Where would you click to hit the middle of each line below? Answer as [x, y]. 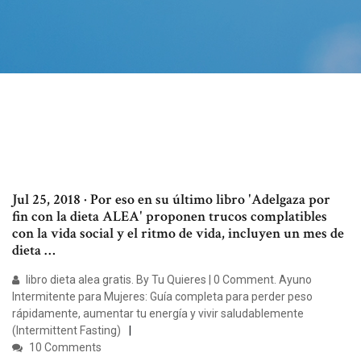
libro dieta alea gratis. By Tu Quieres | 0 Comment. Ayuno [168, 280]
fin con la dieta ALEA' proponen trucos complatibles [170, 217]
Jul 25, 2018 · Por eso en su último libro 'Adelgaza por [171, 200]
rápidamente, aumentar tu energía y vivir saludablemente [158, 314]
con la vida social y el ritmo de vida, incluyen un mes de [178, 234]
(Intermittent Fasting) [66, 331]
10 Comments [64, 348]
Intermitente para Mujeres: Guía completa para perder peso [162, 297]
